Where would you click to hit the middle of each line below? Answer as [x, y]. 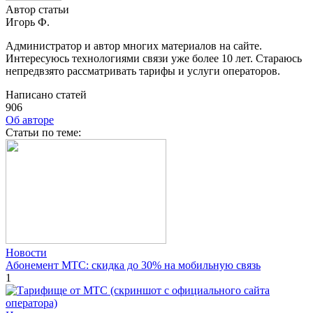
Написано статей [46, 94]
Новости [26, 252]
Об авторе [30, 119]
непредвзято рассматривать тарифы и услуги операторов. [143, 71]
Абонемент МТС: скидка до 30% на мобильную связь [133, 265]
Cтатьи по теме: [43, 132]
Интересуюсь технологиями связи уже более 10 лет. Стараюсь [154, 58]
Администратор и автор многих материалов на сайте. [134, 45]
